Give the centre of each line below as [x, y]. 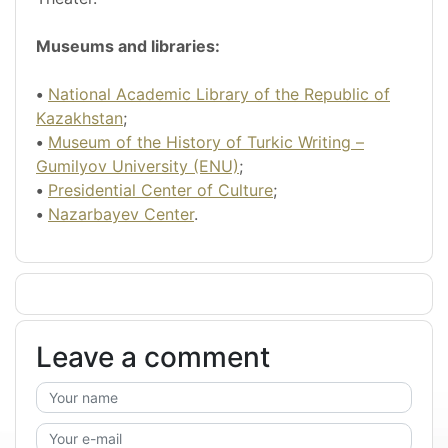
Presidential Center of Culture [160, 190]
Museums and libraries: [128, 46]
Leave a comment [153, 357]
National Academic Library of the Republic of [219, 94]
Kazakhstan [79, 118]
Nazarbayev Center [121, 214]
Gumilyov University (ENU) [137, 166]
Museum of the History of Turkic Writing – [206, 142]
